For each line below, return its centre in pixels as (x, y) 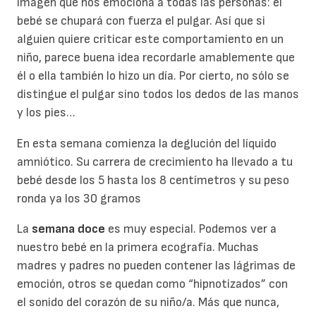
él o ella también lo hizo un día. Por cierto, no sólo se (153, 75)
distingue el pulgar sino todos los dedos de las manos (158, 94)
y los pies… (46, 112)
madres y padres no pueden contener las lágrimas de (156, 266)
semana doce (68, 229)
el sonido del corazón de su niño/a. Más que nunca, (148, 303)
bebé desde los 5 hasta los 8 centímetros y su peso (153, 180)
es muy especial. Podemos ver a (191, 229)
